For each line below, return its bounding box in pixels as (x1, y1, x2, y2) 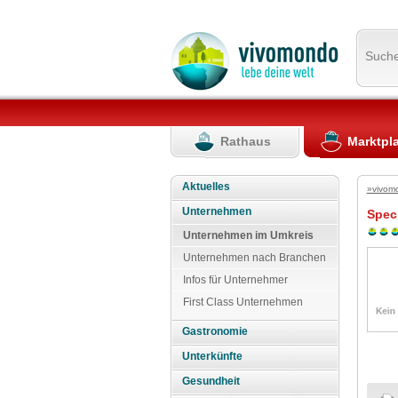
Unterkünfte (182, 350, 243, 363)
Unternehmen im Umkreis (183, 228, 314, 242)
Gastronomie (182, 325, 249, 338)
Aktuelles (182, 179, 231, 193)
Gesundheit (182, 375, 241, 388)
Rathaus (220, 133, 272, 148)
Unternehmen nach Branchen (183, 251, 326, 264)
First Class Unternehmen (183, 295, 303, 308)
